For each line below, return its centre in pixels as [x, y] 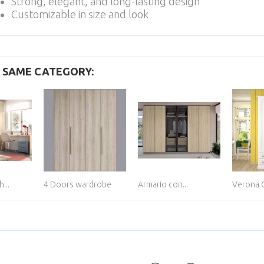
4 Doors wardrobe [77, 184]
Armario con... [163, 184]
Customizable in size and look [80, 14]
